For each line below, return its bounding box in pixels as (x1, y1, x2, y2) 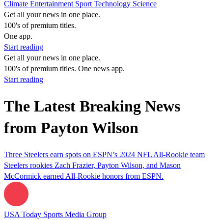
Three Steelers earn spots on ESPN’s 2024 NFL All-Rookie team (4, 150, 205, 159)
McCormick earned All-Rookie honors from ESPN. (4, 171, 164, 180)
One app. (4, 32, 32, 40)
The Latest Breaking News (4, 97, 180, 115)
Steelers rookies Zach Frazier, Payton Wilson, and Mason (4, 161, 181, 169)
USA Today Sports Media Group (4, 210, 107, 219)
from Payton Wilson (4, 119, 138, 137)
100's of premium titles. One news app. (4, 64, 125, 73)
